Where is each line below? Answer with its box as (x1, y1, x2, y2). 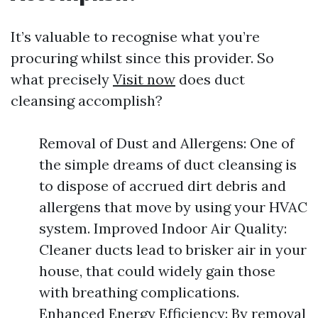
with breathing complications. (39, 283, 239, 301)
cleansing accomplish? (11, 92, 163, 109)
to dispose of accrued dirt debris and (39, 177, 286, 194)
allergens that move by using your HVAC (39, 198, 307, 216)
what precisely (11, 70, 113, 88)
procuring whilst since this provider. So (11, 49, 274, 67)
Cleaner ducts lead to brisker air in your (39, 241, 307, 258)
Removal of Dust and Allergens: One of (39, 134, 295, 152)
